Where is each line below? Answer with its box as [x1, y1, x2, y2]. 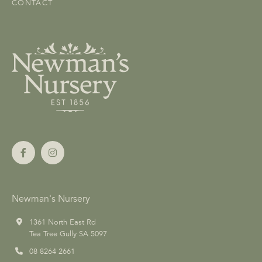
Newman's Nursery [12, 193, 90, 205]
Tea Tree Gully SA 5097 [29, 229, 107, 239]
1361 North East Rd [29, 218, 96, 227]
